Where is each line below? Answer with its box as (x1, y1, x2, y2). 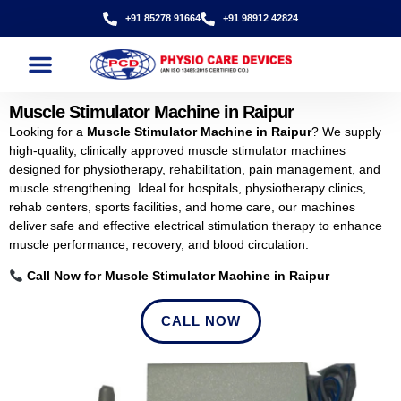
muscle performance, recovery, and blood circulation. (9, 237, 309, 252)
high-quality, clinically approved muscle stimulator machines (9, 143, 346, 158)
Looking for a (9, 124, 87, 139)
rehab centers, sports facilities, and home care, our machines (9, 200, 355, 214)
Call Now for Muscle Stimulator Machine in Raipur (26, 269, 329, 284)
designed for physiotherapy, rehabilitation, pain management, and (9, 162, 380, 176)
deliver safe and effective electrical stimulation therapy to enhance (9, 218, 382, 233)
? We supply (311, 124, 381, 139)
